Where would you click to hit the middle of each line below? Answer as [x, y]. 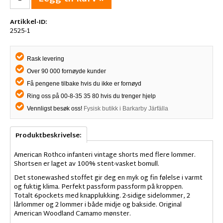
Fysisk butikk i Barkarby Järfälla [126, 109]
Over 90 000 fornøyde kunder [66, 71]
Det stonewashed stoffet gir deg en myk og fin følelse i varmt [108, 178]
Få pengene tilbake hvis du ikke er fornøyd [83, 84]
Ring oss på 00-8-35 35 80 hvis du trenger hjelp [91, 96]
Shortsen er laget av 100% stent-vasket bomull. [87, 165]
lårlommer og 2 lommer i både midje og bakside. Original [98, 205]
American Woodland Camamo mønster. [72, 214]
